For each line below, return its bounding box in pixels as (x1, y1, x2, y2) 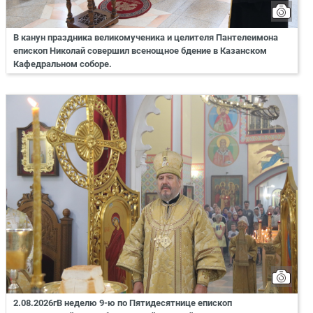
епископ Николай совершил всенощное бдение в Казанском (13, 45, 267, 56)
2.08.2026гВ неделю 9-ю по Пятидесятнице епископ (13, 297, 232, 308)
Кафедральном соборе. (13, 58, 112, 69)
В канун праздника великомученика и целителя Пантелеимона (13, 31, 278, 43)
